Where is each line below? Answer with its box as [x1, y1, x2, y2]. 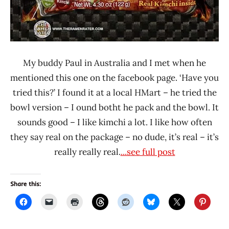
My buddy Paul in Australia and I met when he [23, 57, 206, 69]
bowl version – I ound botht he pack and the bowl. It [10, 102, 219, 113]
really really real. [54, 146, 121, 158]
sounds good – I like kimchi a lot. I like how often [17, 117, 212, 128]
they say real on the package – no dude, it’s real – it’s [10, 131, 219, 143]
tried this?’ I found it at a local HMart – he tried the [12, 87, 217, 99]
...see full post [120, 146, 175, 158]
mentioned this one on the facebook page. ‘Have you [10, 72, 219, 84]
